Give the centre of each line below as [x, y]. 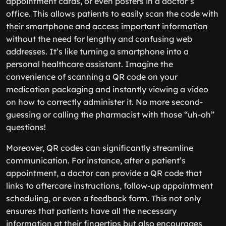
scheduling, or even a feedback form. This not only [103, 198]
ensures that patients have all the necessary [91, 211]
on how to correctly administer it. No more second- [104, 102]
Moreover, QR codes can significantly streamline [100, 148]
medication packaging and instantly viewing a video [107, 89]
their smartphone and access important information [107, 26]
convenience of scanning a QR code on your [92, 77]
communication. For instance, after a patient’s [96, 160]
